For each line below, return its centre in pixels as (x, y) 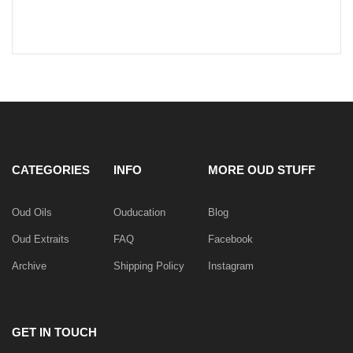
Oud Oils (32, 212)
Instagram (231, 266)
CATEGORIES (51, 169)
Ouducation (139, 212)
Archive (29, 266)
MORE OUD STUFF (262, 169)
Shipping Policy (149, 266)
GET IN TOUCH (54, 332)
